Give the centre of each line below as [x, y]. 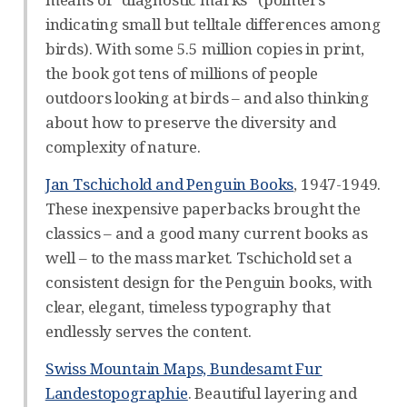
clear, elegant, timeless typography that [188, 306]
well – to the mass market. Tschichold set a [199, 257]
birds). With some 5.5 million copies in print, [204, 48]
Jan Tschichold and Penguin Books [169, 184]
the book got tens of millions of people [182, 73]
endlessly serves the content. [148, 331]
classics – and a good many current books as [206, 233]
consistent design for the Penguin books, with [209, 282]
